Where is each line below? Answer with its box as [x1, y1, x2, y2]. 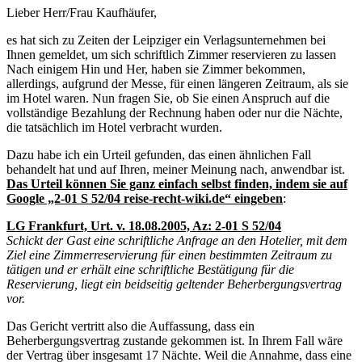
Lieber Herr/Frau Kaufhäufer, [6, 6, 157, 20]
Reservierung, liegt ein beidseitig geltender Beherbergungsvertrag [6, 277, 342, 292]
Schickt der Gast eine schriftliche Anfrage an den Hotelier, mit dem [6, 234, 347, 248]
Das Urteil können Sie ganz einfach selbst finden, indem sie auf [6, 177, 347, 192]
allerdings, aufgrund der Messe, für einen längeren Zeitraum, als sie [6, 77, 348, 91]
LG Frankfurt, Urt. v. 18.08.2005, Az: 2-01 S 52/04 [6, 219, 281, 234]
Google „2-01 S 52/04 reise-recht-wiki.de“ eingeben [6, 192, 283, 206]
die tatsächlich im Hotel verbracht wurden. [6, 120, 222, 135]
